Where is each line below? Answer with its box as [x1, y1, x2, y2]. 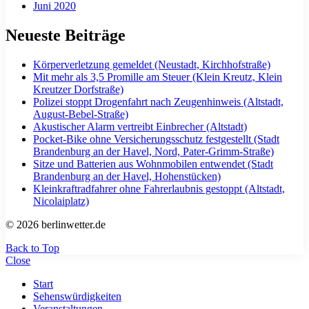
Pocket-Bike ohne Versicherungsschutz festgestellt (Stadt [33, 132, 279, 145]
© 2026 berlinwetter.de [6, 218, 106, 230]
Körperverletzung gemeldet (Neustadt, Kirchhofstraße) [33, 58, 270, 70]
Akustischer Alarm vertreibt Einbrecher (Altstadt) [33, 120, 247, 132]
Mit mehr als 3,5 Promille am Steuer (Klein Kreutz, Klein [33, 70, 282, 83]
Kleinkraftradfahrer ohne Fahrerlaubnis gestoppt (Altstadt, [33, 182, 285, 195]
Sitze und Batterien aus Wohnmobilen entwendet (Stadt [33, 157, 273, 170]
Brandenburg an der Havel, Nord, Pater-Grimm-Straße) [33, 145, 274, 157]
